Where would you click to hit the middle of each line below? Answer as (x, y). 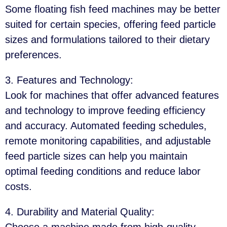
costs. (18, 186)
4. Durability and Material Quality (78, 212)
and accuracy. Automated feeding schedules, (106, 125)
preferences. (33, 54)
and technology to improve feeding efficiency (105, 110)
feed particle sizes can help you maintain (96, 156)
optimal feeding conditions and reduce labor (103, 171)
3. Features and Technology (68, 80)
